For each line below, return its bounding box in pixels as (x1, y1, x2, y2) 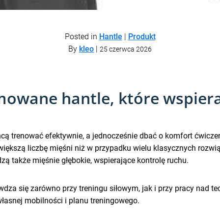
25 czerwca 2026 (100, 45, 152, 54)
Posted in (64, 31, 99, 41)
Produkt (128, 31, 156, 41)
